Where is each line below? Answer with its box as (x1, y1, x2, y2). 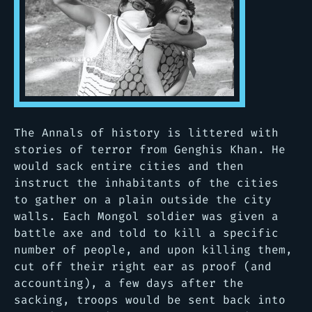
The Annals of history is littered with (14, 125, 279, 140)
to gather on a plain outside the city (14, 192, 272, 207)
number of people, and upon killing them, (14, 242, 292, 257)
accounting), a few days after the (14, 275, 244, 290)
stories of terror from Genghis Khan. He (14, 141, 286, 157)
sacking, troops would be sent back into (14, 292, 286, 307)
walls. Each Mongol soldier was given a (14, 208, 279, 224)
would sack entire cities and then (14, 158, 244, 173)
